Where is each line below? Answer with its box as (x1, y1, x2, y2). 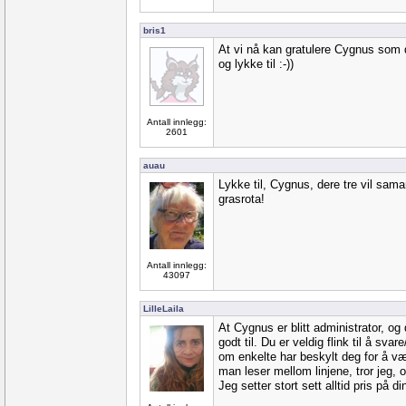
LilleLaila (143, 304, 184, 314)
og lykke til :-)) (218, 57, 294, 71)
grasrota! (218, 192, 265, 206)
